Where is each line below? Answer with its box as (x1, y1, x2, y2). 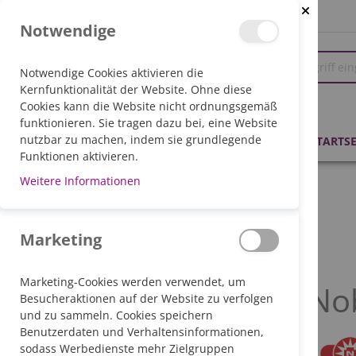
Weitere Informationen (20, 173, 141, 188)
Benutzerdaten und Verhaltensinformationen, (20, 324, 264, 339)
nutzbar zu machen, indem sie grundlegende (20, 132, 261, 147)
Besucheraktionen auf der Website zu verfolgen (20, 291, 273, 306)
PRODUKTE (126, 130, 200, 149)
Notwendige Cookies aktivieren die (20, 65, 203, 80)
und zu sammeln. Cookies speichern (20, 308, 213, 323)
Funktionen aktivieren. (20, 149, 138, 164)
